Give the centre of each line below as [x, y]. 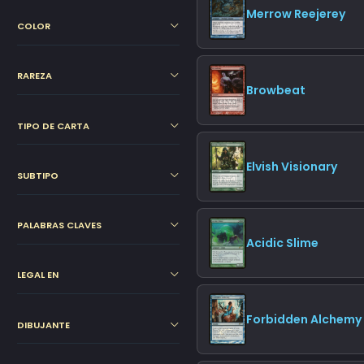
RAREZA [35, 76]
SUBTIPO [38, 175]
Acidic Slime [282, 243]
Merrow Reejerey [295, 13]
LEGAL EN [38, 275]
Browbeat [275, 90]
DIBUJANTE [43, 325]
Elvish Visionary [291, 166]
